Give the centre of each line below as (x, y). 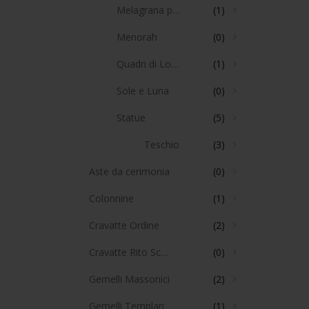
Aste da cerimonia (129, 172)
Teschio (161, 145)
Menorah (137, 37)
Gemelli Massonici (129, 279)
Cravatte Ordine (124, 226)
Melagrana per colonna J (176, 10)
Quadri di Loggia (175, 64)
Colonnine (111, 199)
